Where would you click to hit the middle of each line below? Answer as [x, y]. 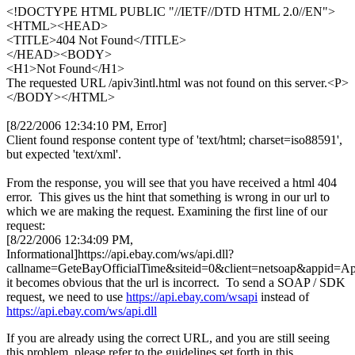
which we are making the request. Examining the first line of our [167, 212]
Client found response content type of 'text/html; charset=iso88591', [174, 140]
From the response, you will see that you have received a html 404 [172, 183]
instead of [283, 297]
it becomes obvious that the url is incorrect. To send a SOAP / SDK [176, 283]
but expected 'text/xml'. [64, 155]
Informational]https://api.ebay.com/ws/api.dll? [120, 254]
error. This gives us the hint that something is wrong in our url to [168, 197]
